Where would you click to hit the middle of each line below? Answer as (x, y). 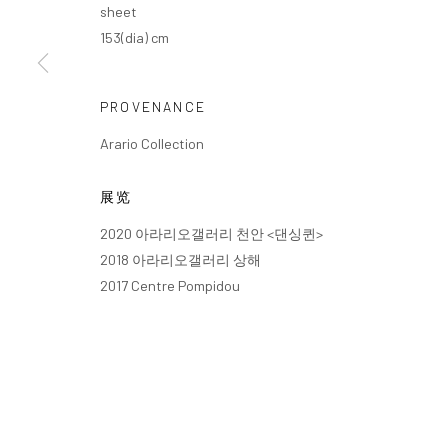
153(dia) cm (134, 37)
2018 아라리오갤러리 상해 (180, 259)
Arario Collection (152, 143)
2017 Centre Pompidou (170, 285)
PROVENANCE (153, 106)
